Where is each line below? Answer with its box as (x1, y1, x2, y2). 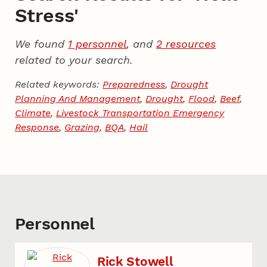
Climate (15, 107, 51, 119)
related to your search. (15, 54, 133, 67)
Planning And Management (15, 93, 141, 105)
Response (15, 122, 60, 133)
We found (15, 38, 69, 51)
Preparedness (103, 79, 166, 91)
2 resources (156, 38, 216, 51)
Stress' (14, 4, 79, 27)
